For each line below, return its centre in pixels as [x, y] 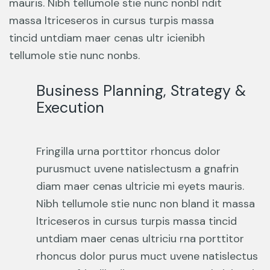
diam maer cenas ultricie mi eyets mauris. [140, 186]
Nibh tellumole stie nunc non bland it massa [146, 203]
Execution [70, 107]
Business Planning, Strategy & [141, 90]
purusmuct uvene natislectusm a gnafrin [137, 168]
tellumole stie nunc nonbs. [74, 55]
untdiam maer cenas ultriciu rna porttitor [140, 238]
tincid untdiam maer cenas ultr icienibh [107, 38]
